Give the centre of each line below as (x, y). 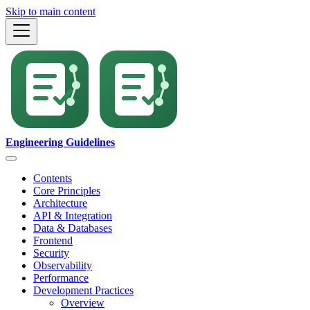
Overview (83, 303)
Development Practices (83, 290)
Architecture (60, 203)
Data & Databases (73, 228)
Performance (61, 278)
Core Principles (67, 191)
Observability (63, 265)
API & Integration (73, 216)
